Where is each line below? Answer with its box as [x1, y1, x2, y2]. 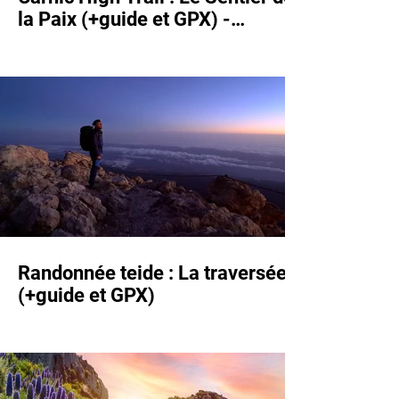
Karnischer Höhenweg [18, 30, 210, 53]
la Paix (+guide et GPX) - [18, 8, 231, 30]
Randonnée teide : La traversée [18, 262, 287, 284]
